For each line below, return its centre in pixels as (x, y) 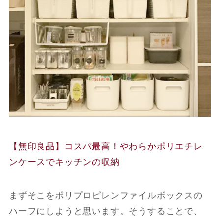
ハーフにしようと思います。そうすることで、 (106, 211)
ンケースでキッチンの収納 (64, 162)
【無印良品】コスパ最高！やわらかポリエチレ (106, 146)
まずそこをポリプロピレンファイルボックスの (106, 195)
